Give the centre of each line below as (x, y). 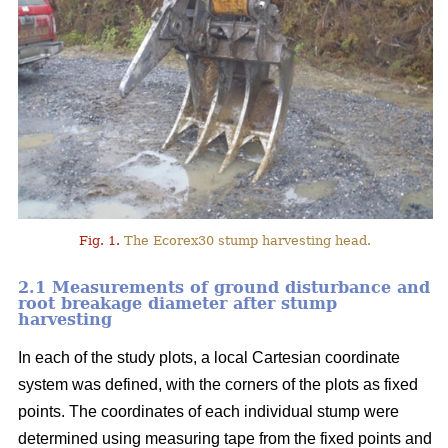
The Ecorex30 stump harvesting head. (246, 241)
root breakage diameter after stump (177, 304)
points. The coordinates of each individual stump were (208, 412)
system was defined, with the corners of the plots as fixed (218, 385)
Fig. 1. (100, 241)
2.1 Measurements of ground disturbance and (224, 288)
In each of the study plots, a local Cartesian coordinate (209, 358)
